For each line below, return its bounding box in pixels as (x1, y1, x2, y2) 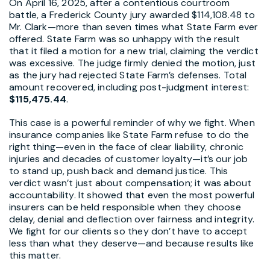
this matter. (9, 248, 61, 262)
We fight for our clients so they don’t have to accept (9, 224, 248, 237)
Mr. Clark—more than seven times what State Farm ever (9, 20, 259, 33)
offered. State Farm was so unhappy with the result (9, 32, 240, 45)
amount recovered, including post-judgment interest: (9, 80, 250, 93)
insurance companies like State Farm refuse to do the (9, 128, 250, 141)
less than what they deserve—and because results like (9, 236, 254, 250)
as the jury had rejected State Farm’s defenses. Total (9, 68, 247, 81)
